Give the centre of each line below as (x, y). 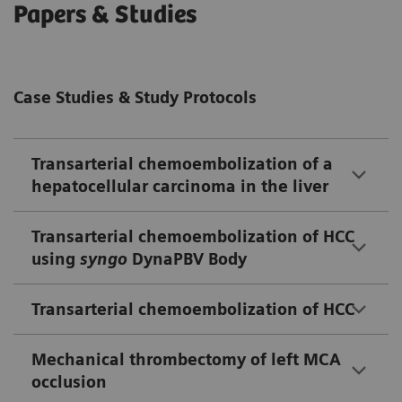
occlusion (69, 382)
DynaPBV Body (189, 259)
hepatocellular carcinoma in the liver (180, 186)
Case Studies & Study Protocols (135, 97)
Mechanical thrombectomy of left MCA (186, 359)
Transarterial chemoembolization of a (182, 164)
